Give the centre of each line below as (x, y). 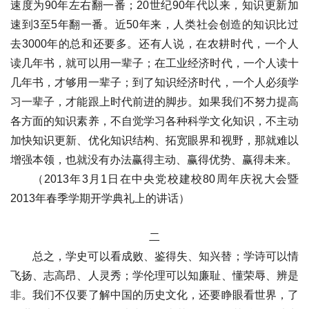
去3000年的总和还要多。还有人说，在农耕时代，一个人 (154, 44)
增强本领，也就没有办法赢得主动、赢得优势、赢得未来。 (154, 160)
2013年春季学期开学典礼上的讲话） (100, 198)
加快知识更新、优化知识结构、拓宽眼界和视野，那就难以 (154, 140)
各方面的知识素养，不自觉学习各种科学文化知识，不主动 (154, 121)
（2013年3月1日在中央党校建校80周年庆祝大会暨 (166, 179)
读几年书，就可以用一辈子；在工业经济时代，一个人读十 (154, 63)
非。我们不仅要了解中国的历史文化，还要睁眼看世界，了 (154, 295)
